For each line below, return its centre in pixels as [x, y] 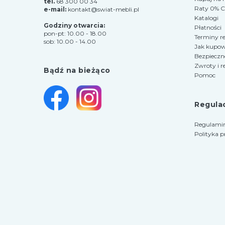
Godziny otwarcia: [74, 25]
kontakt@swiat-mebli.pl [103, 10]
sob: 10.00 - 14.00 [70, 41]
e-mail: [56, 10]
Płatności [208, 28]
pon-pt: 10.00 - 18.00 [75, 33]
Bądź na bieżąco [77, 70]
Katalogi [206, 18]
